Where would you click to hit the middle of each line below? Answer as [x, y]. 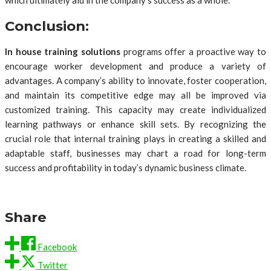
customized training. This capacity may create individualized [135, 110]
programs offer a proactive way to [193, 52]
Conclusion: [47, 26]
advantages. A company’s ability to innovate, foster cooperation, [135, 81]
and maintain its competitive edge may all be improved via [135, 95]
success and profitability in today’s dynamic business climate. [126, 168]
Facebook [57, 247]
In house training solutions [63, 52]
